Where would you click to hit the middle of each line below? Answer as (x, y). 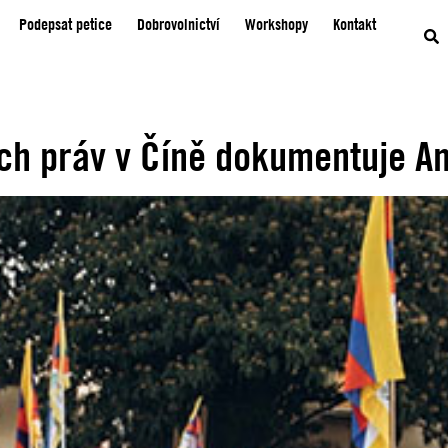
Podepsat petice (66, 23)
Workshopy (277, 23)
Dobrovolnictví (179, 23)
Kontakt (355, 23)
